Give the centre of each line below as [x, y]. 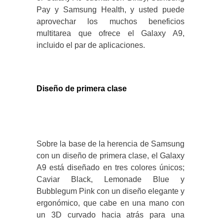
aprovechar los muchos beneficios [110, 22]
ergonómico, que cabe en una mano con [110, 203]
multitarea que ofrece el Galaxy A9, [110, 34]
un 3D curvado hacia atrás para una [110, 215]
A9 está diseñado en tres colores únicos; [110, 168]
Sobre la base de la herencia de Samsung [110, 144]
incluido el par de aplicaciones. [91, 45]
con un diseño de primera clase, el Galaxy [110, 156]
